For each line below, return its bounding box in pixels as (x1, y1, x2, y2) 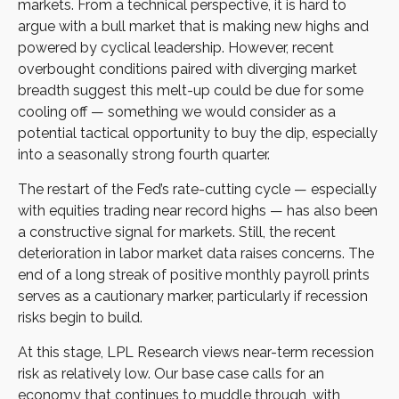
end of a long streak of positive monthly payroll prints (18, 265, 370, 283)
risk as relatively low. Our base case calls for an (18, 364, 324, 382)
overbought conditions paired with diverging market (18, 60, 357, 77)
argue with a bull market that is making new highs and (18, 17, 369, 35)
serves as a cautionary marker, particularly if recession (18, 287, 368, 305)
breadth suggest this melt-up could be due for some (18, 81, 363, 99)
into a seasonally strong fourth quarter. (18, 145, 270, 163)
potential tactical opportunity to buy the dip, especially (18, 124, 378, 142)
